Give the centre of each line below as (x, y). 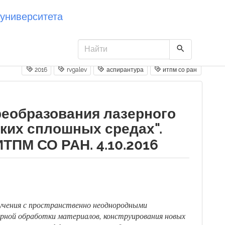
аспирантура (124, 70)
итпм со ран (179, 70)
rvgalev (76, 70)
